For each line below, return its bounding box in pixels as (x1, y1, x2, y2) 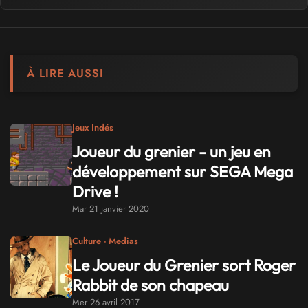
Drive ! (72, 181, 118, 201)
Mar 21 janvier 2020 (72, 201, 149, 215)
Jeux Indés (72, 121, 113, 135)
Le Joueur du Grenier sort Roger (72, 254, 296, 275)
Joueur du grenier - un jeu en (72, 141, 271, 162)
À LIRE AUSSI (27, 65, 104, 82)
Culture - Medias (72, 234, 138, 248)
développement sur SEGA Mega (72, 161, 293, 181)
